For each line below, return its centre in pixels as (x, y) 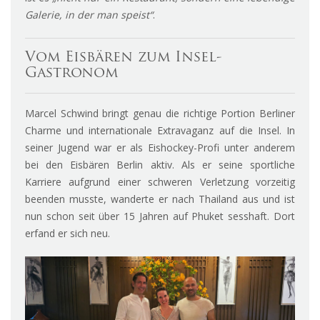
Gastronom (71, 74)
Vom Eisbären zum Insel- (124, 58)
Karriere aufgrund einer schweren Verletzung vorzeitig (160, 182)
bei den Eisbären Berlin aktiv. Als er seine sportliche (160, 165)
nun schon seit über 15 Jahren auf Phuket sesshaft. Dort (160, 216)
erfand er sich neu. (67, 234)
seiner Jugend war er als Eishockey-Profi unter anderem (160, 148)
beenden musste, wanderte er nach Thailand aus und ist (160, 199)
